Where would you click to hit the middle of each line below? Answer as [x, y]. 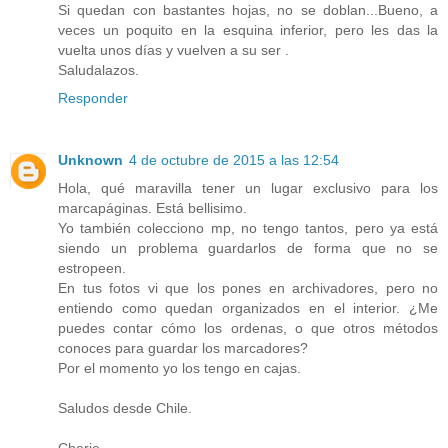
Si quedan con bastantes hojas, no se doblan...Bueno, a [248, 10]
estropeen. [92, 268]
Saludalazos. [98, 70]
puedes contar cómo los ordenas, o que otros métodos [248, 328]
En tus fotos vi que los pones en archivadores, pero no [248, 288]
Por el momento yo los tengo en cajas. [179, 368]
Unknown [90, 160]
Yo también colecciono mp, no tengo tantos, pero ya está [248, 228]
